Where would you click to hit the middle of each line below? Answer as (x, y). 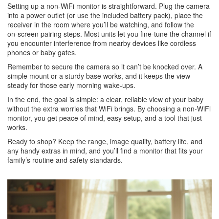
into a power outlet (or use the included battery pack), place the (105, 15)
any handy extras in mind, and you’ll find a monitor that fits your (105, 151)
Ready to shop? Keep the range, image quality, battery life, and (105, 141)
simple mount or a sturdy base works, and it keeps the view (99, 76)
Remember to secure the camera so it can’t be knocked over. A (105, 66)
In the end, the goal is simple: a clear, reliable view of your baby (105, 99)
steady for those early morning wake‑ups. (71, 85)
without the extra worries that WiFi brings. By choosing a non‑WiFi (109, 109)
